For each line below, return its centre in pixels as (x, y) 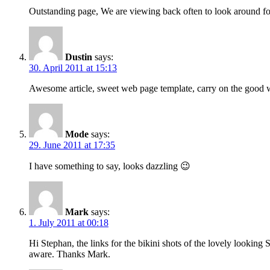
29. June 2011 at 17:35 (72, 145)
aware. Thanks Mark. (70, 254)
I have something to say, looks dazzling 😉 (110, 166)
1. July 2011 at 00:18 (69, 222)
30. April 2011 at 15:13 (73, 67)
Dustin (79, 57)
